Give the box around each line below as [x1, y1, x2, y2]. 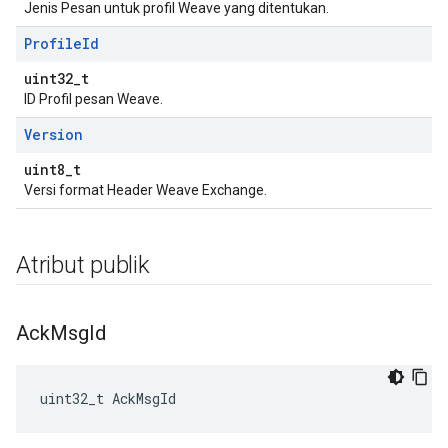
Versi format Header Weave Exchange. [24, 182, 267, 198]
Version [24, 125, 83, 144]
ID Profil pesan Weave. [24, 91, 163, 107]
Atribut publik [16, 251, 150, 279]
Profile [24, 34, 82, 53]
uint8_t [24, 160, 81, 179]
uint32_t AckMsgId [40, 389, 176, 408]
